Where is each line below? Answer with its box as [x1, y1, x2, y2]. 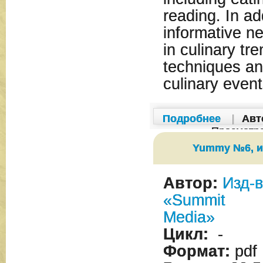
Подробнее [162, 113, 221, 124]
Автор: [163, 174, 218, 192]
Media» [163, 208, 215, 226]
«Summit [163, 191, 225, 209]
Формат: [163, 242, 230, 260]
